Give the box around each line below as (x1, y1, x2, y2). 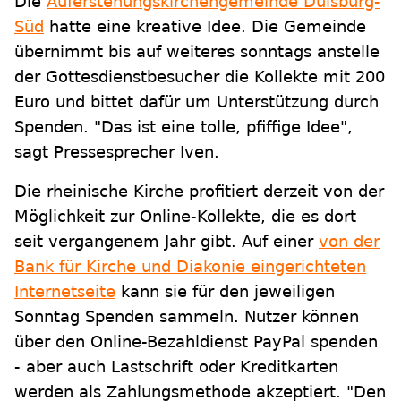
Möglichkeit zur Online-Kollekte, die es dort (14, 207, 356, 226)
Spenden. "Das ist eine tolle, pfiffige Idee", (14, 117, 353, 137)
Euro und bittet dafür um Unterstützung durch (14, 92, 379, 112)
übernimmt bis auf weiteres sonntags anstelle (14, 42, 380, 62)
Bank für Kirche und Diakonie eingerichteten (14, 257, 366, 277)
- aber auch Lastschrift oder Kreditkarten (14, 357, 338, 377)
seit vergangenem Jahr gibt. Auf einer (14, 232, 319, 252)
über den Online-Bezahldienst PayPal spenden (14, 332, 378, 352)
